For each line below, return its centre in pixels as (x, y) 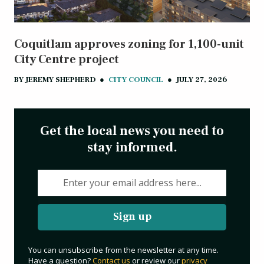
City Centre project (67, 59)
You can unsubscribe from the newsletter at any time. (123, 250)
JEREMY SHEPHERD (60, 79)
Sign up (132, 217)
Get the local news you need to (132, 131)
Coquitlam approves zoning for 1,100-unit (129, 44)
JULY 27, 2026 (202, 79)
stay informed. (132, 147)
